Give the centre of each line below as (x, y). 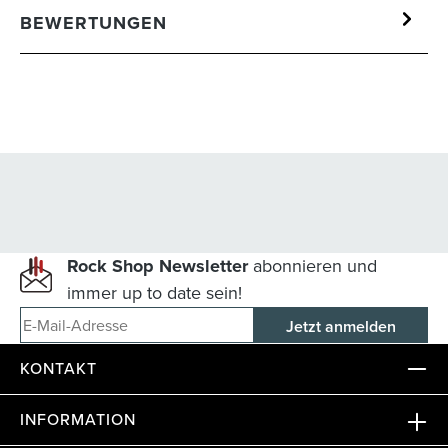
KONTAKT (58, 369)
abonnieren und (312, 266)
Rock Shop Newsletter (157, 266)
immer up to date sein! (154, 293)
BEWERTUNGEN (93, 22)
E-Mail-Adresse (275, 335)
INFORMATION (78, 420)
